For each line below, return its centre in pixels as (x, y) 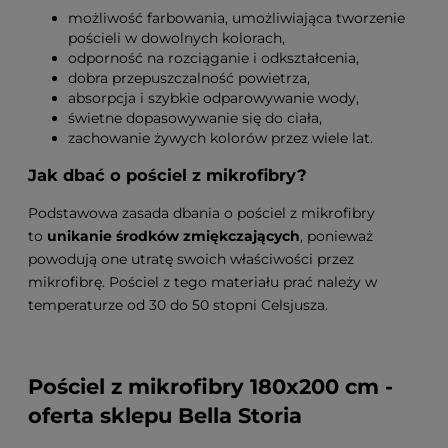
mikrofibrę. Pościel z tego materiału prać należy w (202, 282)
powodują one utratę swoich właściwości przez (191, 259)
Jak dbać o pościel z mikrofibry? (167, 174)
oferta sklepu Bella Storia (165, 415)
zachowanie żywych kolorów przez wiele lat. (220, 137)
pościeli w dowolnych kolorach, (176, 37)
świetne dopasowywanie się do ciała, (195, 117)
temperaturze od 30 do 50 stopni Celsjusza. (182, 305)
